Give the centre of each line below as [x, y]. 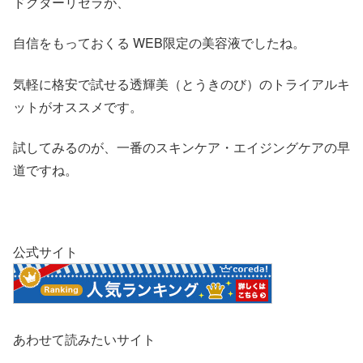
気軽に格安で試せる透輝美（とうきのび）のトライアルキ [181, 83]
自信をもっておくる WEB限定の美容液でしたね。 [159, 43]
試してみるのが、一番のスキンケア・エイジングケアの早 [181, 147]
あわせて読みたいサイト [84, 340]
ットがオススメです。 [78, 106]
